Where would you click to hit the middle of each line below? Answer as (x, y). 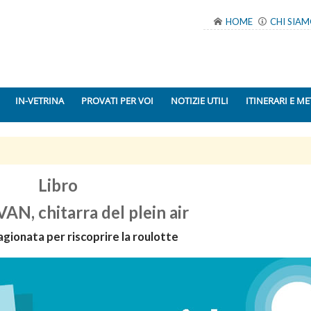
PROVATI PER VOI (117, 101)
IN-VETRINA (40, 101)
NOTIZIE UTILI (200, 101)
